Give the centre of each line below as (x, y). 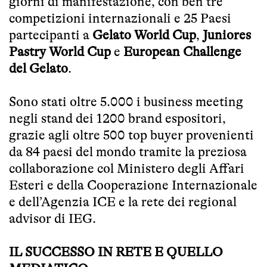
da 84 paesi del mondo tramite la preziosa (128, 151)
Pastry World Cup (60, 51)
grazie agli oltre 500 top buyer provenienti (131, 135)
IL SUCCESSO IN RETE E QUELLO (116, 252)
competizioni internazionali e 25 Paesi (120, 18)
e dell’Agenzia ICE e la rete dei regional (123, 201)
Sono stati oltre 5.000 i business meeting (126, 101)
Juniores (227, 35)
